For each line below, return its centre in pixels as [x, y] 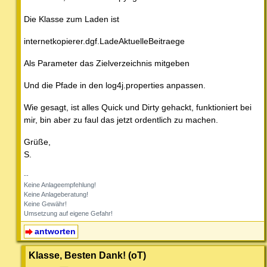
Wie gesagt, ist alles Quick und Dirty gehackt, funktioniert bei [138, 108]
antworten [55, 232]
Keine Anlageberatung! [56, 195]
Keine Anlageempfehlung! [60, 185]
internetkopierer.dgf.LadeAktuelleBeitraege [104, 41]
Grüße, [37, 142]
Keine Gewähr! [45, 204]
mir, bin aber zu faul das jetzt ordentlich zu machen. [121, 120]
